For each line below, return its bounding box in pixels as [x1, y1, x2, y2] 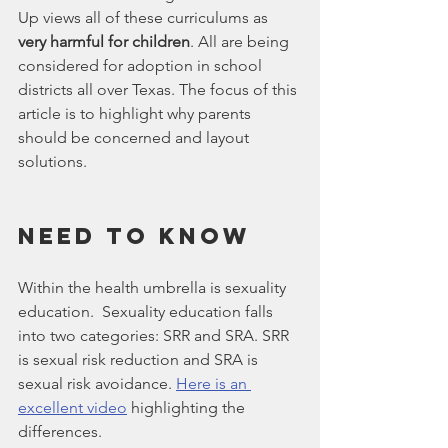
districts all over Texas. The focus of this [18, 79, 301, 99]
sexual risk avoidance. [18, 373, 176, 393]
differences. [18, 421, 102, 441]
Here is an [176, 373, 251, 393]
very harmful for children [18, 31, 190, 51]
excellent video [18, 397, 127, 417]
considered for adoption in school [18, 55, 266, 75]
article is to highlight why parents [18, 103, 255, 123]
